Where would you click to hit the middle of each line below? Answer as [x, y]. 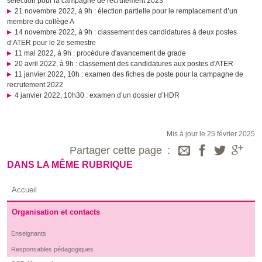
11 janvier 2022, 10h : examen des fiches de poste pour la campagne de [129, 75]
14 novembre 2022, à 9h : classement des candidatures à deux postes [125, 32]
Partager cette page [116, 151]
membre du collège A [41, 22]
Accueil [24, 190]
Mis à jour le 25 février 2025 [211, 134]
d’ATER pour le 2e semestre [51, 43]
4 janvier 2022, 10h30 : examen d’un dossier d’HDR [97, 96]
